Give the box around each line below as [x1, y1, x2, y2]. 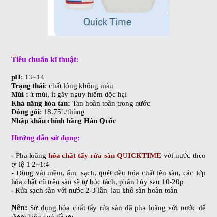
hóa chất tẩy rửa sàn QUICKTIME [46, 151, 164, 159]
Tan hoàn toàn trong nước [70, 99, 151, 107]
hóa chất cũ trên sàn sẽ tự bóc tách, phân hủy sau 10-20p [11, 177, 184, 186]
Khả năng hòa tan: [11, 99, 71, 107]
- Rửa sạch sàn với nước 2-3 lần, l [11, 186, 113, 194]
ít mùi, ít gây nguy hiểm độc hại [28, 90, 127, 98]
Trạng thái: [11, 81, 47, 90]
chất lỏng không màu [47, 81, 114, 90]
